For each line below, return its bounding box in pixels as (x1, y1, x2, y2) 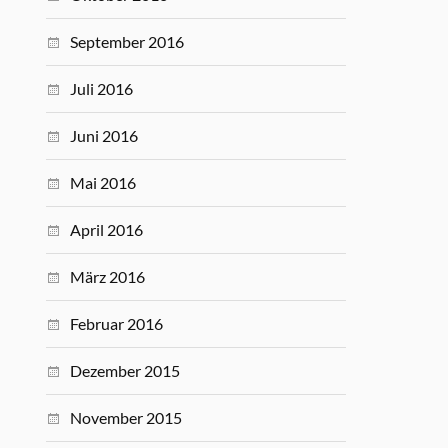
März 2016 (70, 267, 146, 286)
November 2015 (70, 408, 183, 427)
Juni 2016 (70, 126, 139, 145)
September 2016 (70, 32, 185, 51)
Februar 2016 (70, 314, 164, 333)
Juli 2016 (70, 79, 134, 98)
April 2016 (70, 220, 144, 239)
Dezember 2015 (70, 361, 181, 380)
